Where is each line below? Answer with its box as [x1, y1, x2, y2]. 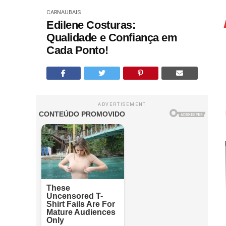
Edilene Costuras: [46, 19, 136, 31]
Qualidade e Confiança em [46, 31, 178, 44]
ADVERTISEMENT [97, 102, 147, 107]
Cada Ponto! [46, 44, 108, 56]
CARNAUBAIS [46, 9, 81, 16]
